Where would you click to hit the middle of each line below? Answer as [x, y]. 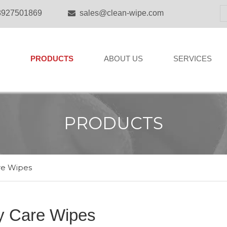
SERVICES [193, 59]
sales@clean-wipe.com [122, 13]
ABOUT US [123, 59]
